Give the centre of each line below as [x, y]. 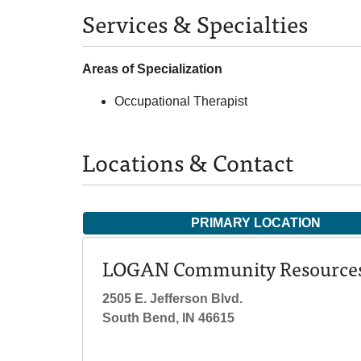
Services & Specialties [195, 23]
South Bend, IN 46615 [168, 318]
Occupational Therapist [181, 101]
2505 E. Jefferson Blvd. [172, 299]
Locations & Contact [188, 162]
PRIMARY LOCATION [255, 223]
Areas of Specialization [152, 69]
